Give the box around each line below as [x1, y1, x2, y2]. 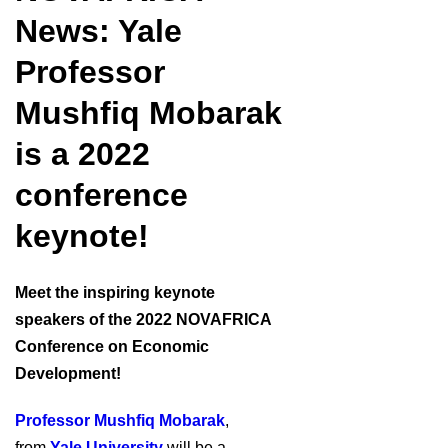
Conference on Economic [15, 338, 209, 355]
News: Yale [15, 13, 182, 49]
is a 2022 [15, 136, 150, 172]
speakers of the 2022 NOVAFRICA [15, 311, 271, 328]
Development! [15, 365, 121, 382]
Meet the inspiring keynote [15, 284, 215, 301]
